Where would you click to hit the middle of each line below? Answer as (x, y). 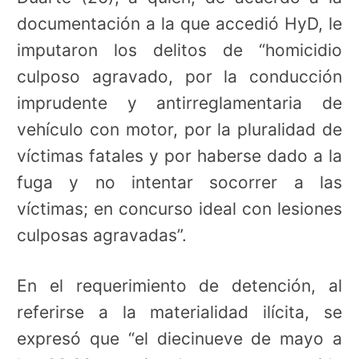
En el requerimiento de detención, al (179, 285)
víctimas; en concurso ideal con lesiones (179, 208)
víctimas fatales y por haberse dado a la (179, 155)
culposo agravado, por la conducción (179, 76)
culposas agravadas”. (102, 235)
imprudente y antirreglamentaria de (179, 103)
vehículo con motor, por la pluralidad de (179, 129)
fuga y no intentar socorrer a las (179, 182)
